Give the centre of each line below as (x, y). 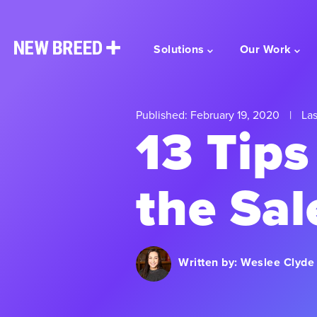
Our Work (265, 49)
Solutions (179, 49)
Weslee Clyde (277, 262)
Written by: (209, 262)
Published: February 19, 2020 (209, 115)
